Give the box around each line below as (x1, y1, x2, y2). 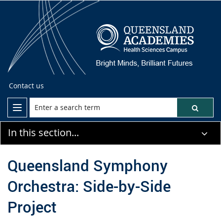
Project (7, 196, 57, 217)
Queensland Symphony (7, 154, 168, 176)
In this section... (8, 126, 79, 139)
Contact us (9, 81, 44, 90)
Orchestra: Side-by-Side (7, 175, 171, 196)
